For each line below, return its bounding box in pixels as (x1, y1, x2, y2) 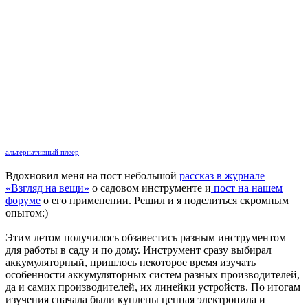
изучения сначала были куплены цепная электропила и (5, 294, 265, 306)
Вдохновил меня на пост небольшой (5, 170, 179, 182)
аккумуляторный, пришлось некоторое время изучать (5, 256, 256, 269)
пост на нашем (211, 182, 283, 195)
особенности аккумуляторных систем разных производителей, (5, 269, 300, 281)
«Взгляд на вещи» (5, 182, 89, 195)
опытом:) (5, 207, 48, 219)
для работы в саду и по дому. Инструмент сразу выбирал (5, 244, 272, 256)
